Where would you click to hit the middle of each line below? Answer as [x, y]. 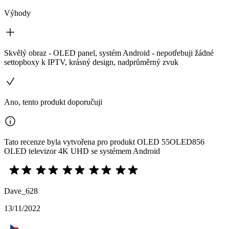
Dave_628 [21, 191]
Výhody [17, 13]
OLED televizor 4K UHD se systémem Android [82, 151]
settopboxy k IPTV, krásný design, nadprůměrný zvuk [91, 62]
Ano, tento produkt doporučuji [53, 102]
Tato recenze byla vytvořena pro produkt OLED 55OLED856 [104, 142]
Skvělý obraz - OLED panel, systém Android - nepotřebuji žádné [109, 53]
